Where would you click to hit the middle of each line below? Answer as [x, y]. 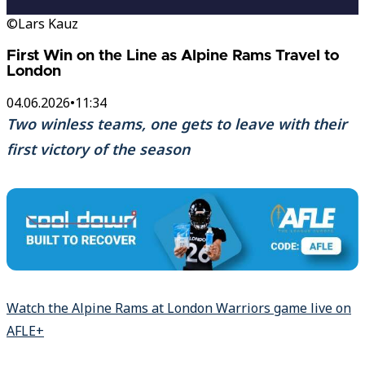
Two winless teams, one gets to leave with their [177, 124]
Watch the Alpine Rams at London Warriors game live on [179, 308]
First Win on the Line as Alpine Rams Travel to [173, 55]
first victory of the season [98, 150]
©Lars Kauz [42, 24]
